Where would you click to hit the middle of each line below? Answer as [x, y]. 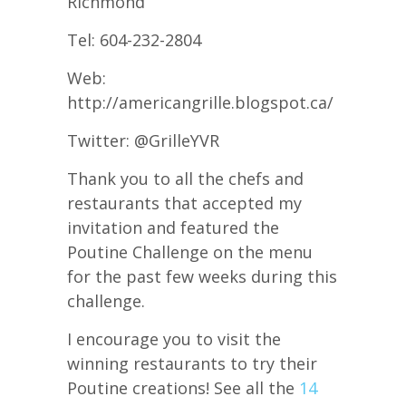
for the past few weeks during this [202, 277]
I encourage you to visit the [174, 339]
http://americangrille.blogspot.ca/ [200, 103]
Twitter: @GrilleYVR [143, 141]
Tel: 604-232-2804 [134, 40]
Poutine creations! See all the [183, 388]
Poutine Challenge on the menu [190, 252]
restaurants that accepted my [184, 203]
